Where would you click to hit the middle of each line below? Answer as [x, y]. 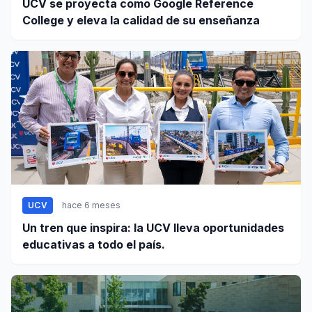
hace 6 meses [91, 205]
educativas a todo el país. [94, 245]
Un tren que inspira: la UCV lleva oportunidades [153, 228]
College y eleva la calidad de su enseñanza [141, 21]
